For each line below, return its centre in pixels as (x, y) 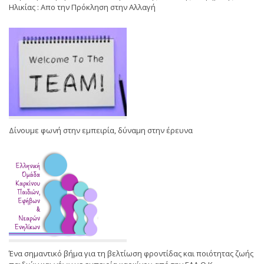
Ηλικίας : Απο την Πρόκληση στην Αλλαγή (82, 7)
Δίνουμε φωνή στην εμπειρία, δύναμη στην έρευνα (101, 131)
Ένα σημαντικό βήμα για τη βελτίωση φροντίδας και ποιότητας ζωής (131, 254)
